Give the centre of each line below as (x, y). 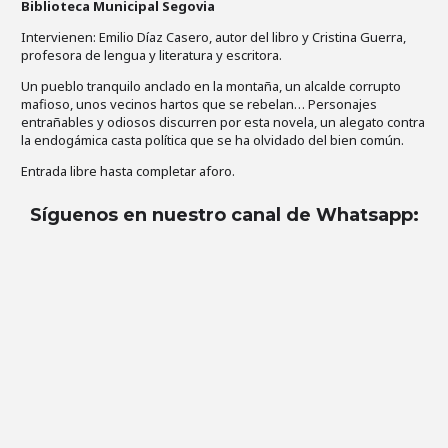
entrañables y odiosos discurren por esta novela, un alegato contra (223, 122)
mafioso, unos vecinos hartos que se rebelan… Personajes (199, 104)
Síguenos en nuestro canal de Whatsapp (221, 215)
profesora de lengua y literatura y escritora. (151, 55)
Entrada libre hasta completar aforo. (128, 171)
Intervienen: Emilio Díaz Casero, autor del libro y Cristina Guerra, (213, 37)
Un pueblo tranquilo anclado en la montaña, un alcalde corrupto (211, 86)
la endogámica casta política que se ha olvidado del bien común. (212, 140)
